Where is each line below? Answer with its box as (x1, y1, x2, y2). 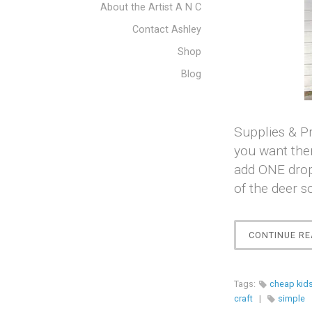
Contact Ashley (132, 24, 201, 36)
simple (278, 293, 305, 304)
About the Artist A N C (100, 1, 201, 13)
